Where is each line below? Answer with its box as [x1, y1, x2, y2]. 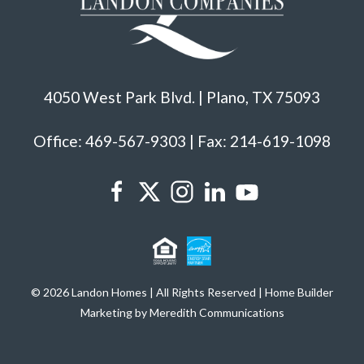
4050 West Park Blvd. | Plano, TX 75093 [44, 87, 320, 106]
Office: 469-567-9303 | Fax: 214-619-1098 [33, 131, 331, 150]
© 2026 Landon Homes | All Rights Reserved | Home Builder [31, 284, 333, 299]
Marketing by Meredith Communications [80, 305, 284, 319]
